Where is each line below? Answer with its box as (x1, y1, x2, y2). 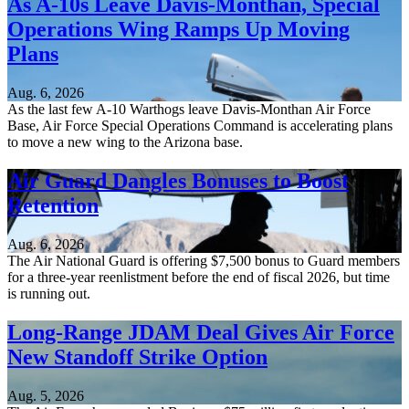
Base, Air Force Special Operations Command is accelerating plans (7, 118, 393, 134)
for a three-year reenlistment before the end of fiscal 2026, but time (7, 269, 390, 285)
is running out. (7, 286, 90, 301)
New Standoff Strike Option (7, 344, 267, 369)
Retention (7, 194, 99, 218)
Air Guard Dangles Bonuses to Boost (7, 169, 349, 194)
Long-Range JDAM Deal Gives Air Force (7, 320, 394, 344)
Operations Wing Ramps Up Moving (7, 17, 350, 42)
